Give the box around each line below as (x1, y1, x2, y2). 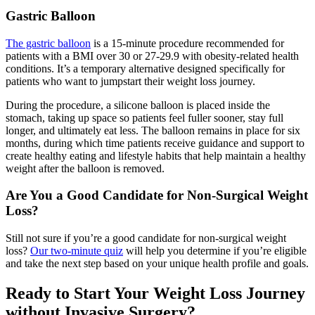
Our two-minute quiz (30, 245, 123, 257)
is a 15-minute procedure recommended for (91, 37, 284, 49)
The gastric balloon (6, 37, 91, 49)
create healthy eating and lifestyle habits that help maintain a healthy (6, 149, 306, 162)
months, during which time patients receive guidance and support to (6, 136, 304, 149)
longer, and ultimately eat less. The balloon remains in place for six (6, 124, 300, 136)
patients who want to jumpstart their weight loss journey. (6, 75, 258, 87)
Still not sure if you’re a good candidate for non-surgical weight (6, 232, 286, 245)
